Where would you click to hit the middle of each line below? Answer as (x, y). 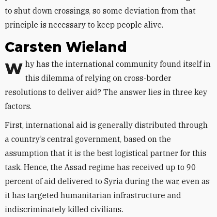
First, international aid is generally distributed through (106, 125)
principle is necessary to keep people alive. (85, 25)
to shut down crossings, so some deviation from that (100, 11)
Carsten (33, 47)
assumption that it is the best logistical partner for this (106, 153)
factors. (18, 106)
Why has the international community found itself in (14, 69)
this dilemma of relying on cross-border (98, 78)
